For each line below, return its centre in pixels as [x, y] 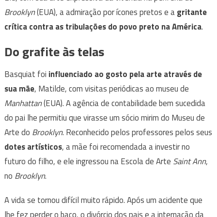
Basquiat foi [26, 74]
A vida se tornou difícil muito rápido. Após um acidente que [103, 200]
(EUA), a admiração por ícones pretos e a [106, 12]
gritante [192, 12]
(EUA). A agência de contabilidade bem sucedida [124, 103]
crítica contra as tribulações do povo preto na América [103, 27]
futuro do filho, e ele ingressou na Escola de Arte [88, 162]
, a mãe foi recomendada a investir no [126, 147]
